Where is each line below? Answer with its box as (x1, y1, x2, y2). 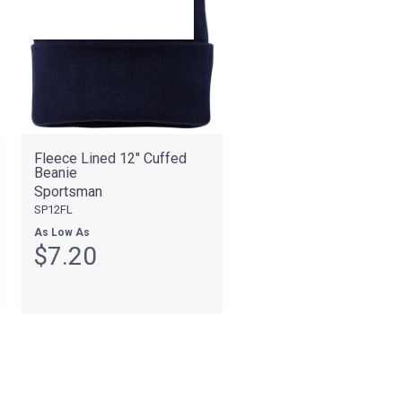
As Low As (33, 225, 90, 239)
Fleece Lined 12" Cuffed (33, 149, 187, 167)
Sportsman (33, 182, 102, 200)
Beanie (33, 163, 77, 181)
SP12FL (33, 202, 73, 216)
